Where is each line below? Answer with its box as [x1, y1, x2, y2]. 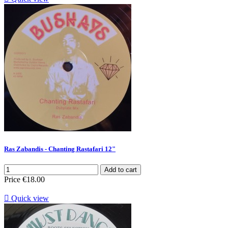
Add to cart [104, 165, 137, 174]
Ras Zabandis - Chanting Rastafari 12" [4, 145, 116, 153]
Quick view [9, 193, 49, 203]
